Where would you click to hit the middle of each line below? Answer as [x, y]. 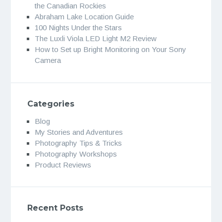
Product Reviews [63, 165]
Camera [48, 60]
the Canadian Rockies [70, 6]
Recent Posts [55, 208]
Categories [51, 104]
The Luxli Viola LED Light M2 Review [95, 39]
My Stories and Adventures [79, 132]
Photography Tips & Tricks [78, 143]
